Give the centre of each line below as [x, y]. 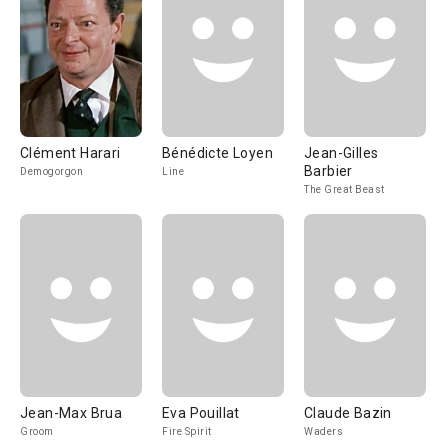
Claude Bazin [348, 413]
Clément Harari [70, 153]
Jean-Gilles [341, 153]
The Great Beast [344, 189]
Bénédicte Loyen [217, 153]
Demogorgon [51, 171]
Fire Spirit [187, 431]
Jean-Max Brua [71, 413]
